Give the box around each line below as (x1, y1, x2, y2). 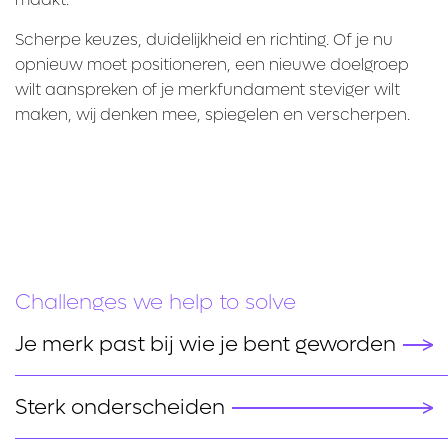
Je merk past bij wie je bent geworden (15, 331, 396, 359)
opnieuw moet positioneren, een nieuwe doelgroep (15, 54, 409, 76)
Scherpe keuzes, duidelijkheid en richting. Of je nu (15, 29, 393, 51)
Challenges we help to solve (15, 289, 296, 317)
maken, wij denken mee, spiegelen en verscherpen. (15, 104, 410, 126)
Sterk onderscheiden (15, 394, 225, 422)
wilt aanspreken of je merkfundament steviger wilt (15, 79, 400, 101)
